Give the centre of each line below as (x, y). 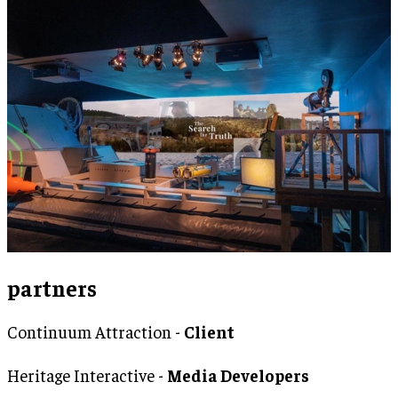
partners (52, 287)
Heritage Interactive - (87, 374)
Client (209, 331)
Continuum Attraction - (96, 331)
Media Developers (238, 374)
